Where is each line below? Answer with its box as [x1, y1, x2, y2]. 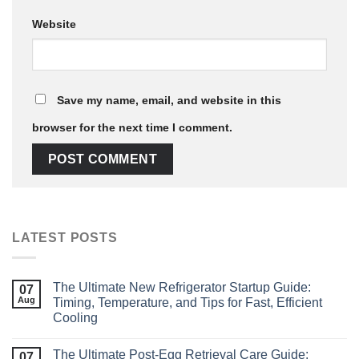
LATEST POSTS [12, 231, 118, 245]
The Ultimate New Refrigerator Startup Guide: [53, 280, 311, 295]
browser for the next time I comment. [32, 121, 232, 135]
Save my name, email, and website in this [57, 94, 281, 107]
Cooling [53, 311, 98, 325]
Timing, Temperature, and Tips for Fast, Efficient [53, 296, 322, 310]
